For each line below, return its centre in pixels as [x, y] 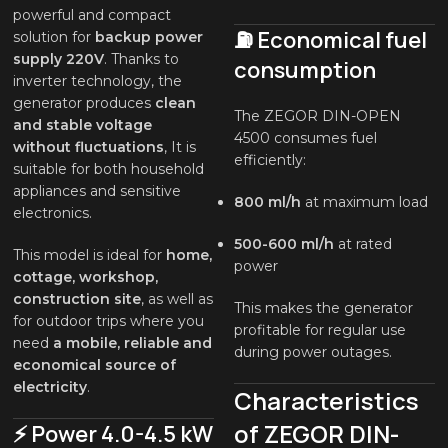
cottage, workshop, [86, 277]
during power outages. [312, 352]
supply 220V [59, 59]
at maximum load [364, 202]
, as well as [177, 299]
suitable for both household [109, 169]
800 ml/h [267, 202]
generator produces [84, 103]
